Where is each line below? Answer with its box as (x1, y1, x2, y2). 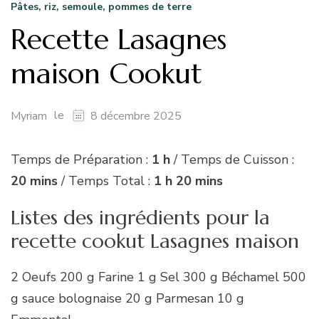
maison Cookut (11, 55, 202, 91)
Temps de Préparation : (11, 150, 152, 168)
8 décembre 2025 (90, 108, 182, 124)
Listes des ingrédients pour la (11, 204, 270, 230)
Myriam (11, 108, 47, 124)
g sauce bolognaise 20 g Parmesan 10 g (11, 289, 244, 307)
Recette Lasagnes (11, 21, 226, 57)
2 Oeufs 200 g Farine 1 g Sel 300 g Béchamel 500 (11, 268, 306, 286)
